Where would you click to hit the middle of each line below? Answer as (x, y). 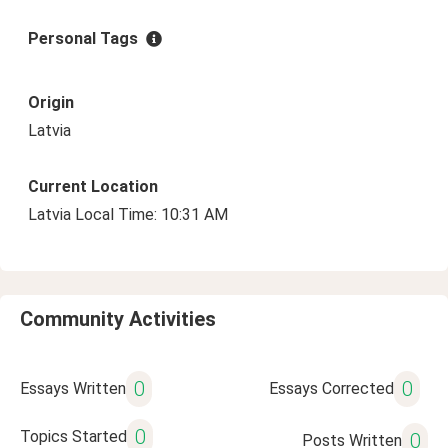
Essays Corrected (331, 388)
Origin (51, 102)
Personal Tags (83, 38)
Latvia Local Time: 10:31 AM (128, 214)
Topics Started (73, 436)
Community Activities (118, 319)
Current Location (93, 186)
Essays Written (73, 388)
